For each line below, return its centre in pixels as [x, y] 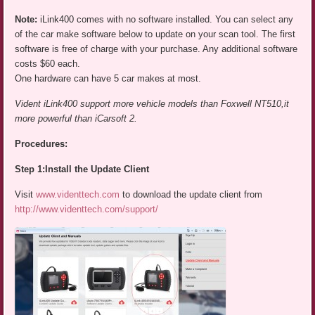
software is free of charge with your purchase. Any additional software [156, 49]
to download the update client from [193, 195]
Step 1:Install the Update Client [82, 169]
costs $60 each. [48, 64]
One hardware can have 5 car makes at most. [108, 79]
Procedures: [41, 144]
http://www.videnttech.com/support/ [87, 210]
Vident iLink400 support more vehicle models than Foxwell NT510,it [152, 104]
